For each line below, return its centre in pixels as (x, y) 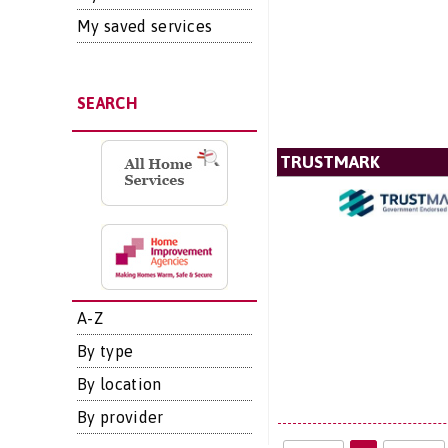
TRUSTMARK (329, 162)
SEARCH (107, 103)
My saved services (145, 26)
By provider (120, 417)
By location (119, 384)
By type (105, 351)
